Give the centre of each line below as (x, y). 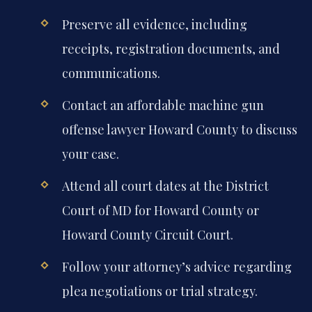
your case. (90, 154)
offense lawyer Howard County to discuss (179, 129)
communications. (111, 73)
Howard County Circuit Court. (147, 234)
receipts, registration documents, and (171, 48)
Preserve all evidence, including (154, 24)
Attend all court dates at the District (165, 186)
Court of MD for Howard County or (160, 210)
